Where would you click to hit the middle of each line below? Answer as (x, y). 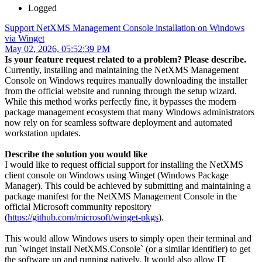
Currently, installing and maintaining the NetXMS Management (122, 70)
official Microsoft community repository (78, 207)
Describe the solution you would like (76, 154)
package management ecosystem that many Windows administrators (130, 112)
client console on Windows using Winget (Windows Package (117, 175)
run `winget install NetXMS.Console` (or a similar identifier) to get (127, 249)
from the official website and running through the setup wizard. (121, 91)
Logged (42, 8)
